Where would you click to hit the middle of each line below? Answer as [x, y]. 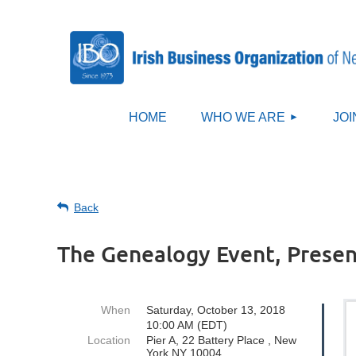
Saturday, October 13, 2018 [216, 310]
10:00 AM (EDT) [187, 325]
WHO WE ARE [243, 117]
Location [109, 340]
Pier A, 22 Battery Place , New [221, 340]
